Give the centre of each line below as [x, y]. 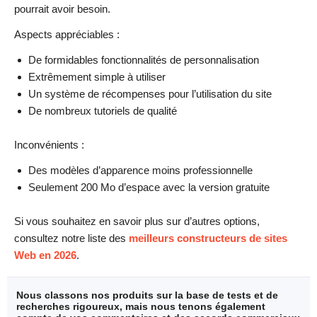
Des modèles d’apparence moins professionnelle [140, 171]
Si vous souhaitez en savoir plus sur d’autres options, [137, 221]
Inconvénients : [49, 145]
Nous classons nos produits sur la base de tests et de [147, 295]
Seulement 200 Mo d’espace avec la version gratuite [149, 188]
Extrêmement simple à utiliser [97, 77]
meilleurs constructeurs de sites [208, 238]
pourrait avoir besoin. [62, 9]
